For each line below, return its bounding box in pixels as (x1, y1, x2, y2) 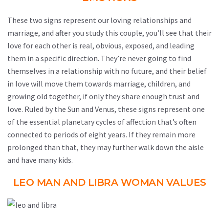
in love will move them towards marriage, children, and (7, 79, 191, 88)
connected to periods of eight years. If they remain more (7, 130, 196, 139)
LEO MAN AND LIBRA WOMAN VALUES (13, 176, 206, 188)
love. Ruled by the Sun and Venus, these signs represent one (7, 104, 205, 114)
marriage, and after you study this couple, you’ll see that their (7, 28, 212, 38)
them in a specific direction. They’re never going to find (7, 53, 191, 63)
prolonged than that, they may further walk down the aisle (7, 142, 204, 152)
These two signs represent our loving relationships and (7, 15, 192, 25)
